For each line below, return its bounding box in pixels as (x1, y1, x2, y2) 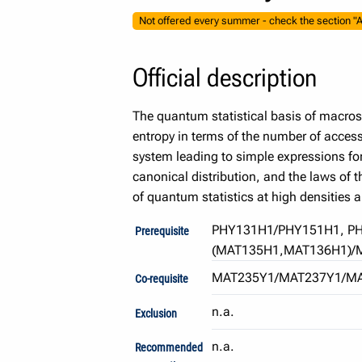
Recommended (135, 340, 204, 355)
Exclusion (135, 306, 178, 321)
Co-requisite (135, 272, 189, 287)
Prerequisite (135, 225, 190, 239)
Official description (132, 62, 317, 94)
